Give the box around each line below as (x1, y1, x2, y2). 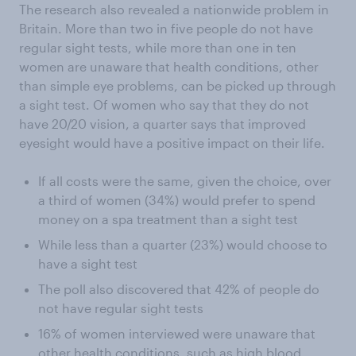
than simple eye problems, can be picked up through (19, 78, 336, 93)
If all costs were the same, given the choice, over (38, 173, 331, 188)
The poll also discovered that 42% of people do (38, 281, 319, 296)
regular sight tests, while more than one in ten (19, 40, 296, 55)
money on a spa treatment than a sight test (38, 211, 298, 226)
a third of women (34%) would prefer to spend (38, 192, 315, 207)
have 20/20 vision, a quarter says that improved (19, 116, 306, 131)
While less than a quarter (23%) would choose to (38, 237, 327, 252)
